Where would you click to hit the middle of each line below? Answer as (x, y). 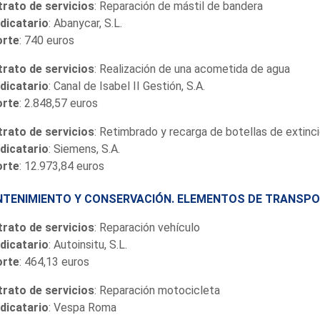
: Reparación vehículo (147, 227)
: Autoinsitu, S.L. (87, 244)
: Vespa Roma (82, 307)
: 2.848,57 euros (58, 103)
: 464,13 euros (54, 261)
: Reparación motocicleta (157, 290)
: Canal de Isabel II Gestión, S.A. (126, 86)
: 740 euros (46, 40)
